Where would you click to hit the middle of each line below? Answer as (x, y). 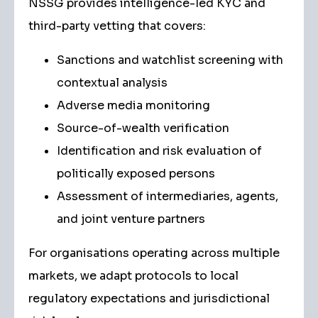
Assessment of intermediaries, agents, (168, 196)
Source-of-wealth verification (143, 128)
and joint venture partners (131, 219)
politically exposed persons (136, 174)
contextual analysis (112, 83)
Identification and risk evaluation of (159, 151)
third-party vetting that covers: (117, 26)
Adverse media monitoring (133, 105)
